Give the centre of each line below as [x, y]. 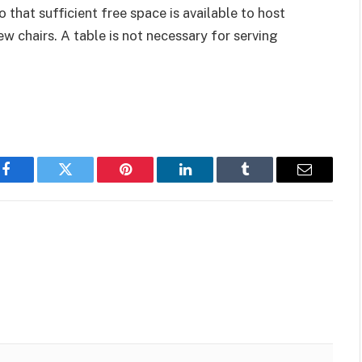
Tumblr [265, 181]
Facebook [33, 181]
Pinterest [149, 181]
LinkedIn [210, 181]
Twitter [85, 181]
